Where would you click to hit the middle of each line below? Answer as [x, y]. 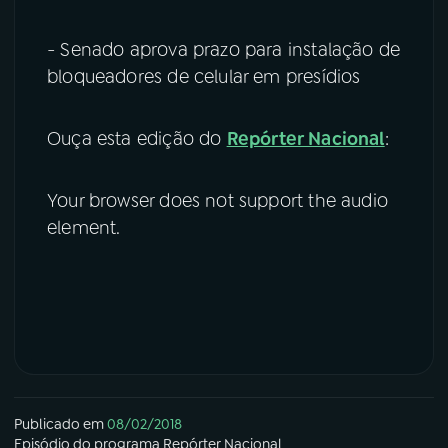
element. [84, 228]
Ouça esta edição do [137, 139]
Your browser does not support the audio [218, 201]
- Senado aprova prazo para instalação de [224, 50]
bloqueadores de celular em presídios [204, 77]
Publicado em [59, 424]
